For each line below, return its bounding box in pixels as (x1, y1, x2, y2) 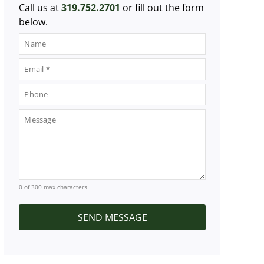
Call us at (19, 1, 62, 15)
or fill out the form (123, 1, 204, 15)
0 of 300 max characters (19, 183, 88, 192)
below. (19, 15, 48, 29)
